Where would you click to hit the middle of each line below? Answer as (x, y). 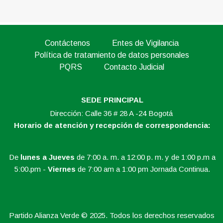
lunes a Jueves (48, 157)
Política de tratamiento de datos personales (111, 55)
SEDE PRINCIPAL (112, 100)
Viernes (62, 169)
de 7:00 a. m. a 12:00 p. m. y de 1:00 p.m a (145, 157)
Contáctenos (67, 43)
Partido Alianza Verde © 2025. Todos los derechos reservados (111, 215)
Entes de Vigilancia (145, 43)
